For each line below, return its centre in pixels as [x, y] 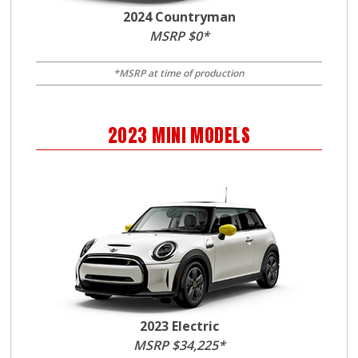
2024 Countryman [179, 17]
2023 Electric [179, 326]
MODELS [218, 135]
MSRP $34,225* [179, 345]
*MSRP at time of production [179, 73]
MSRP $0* [179, 36]
